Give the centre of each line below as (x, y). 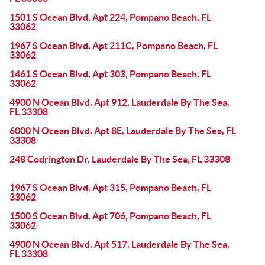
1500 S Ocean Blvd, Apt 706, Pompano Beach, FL (110, 216)
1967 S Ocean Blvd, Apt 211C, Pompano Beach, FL (114, 46)
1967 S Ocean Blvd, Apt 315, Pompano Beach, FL (110, 188)
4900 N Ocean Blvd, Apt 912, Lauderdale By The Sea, (119, 102)
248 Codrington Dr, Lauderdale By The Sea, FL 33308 (120, 159)
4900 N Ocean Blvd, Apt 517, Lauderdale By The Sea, (119, 244)
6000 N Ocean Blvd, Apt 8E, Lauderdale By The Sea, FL (123, 131)
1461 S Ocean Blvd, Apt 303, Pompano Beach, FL (110, 74)
